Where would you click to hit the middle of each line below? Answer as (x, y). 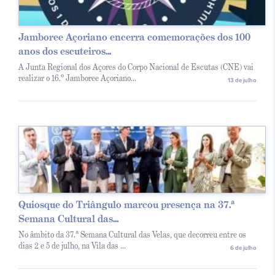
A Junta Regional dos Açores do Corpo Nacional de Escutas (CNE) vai (136, 68)
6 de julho (243, 248)
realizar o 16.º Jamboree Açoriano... (77, 79)
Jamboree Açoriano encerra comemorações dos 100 (134, 37)
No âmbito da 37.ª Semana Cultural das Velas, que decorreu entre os (132, 235)
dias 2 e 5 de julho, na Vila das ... (72, 246)
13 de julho (242, 80)
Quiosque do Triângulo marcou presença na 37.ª (127, 205)
